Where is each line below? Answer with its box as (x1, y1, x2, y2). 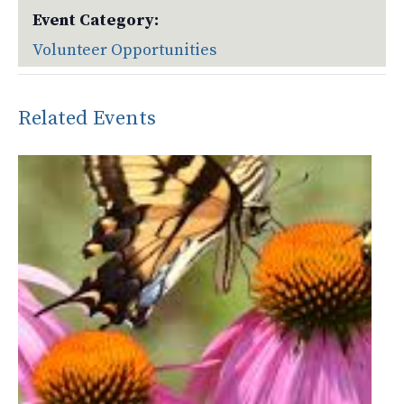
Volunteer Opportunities (32, 40, 217, 60)
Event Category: (32, 10, 160, 31)
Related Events (18, 106, 157, 132)
